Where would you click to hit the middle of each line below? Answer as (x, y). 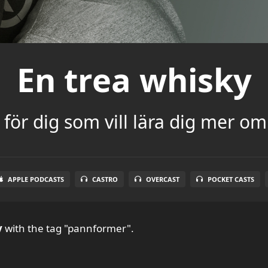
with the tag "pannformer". (68, 228)
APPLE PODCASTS (36, 179)
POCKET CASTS (231, 179)
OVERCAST (162, 179)
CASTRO (105, 179)
